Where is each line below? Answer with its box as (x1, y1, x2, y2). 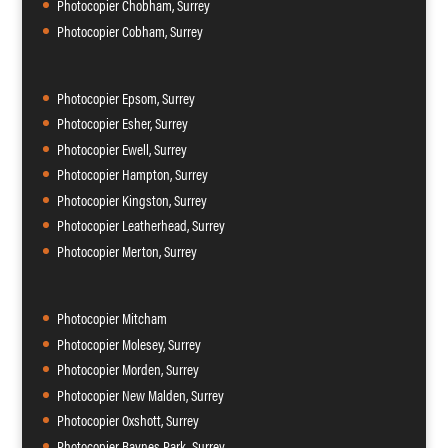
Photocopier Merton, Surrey (56, 239, 197, 261)
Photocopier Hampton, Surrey (56, 163, 208, 185)
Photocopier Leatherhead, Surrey (56, 214, 225, 236)
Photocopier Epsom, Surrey (56, 86, 195, 108)
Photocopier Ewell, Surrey (56, 137, 187, 159)
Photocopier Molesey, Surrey (56, 332, 201, 354)
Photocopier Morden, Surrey (56, 358, 199, 380)
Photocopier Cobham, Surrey (56, 19, 203, 41)
